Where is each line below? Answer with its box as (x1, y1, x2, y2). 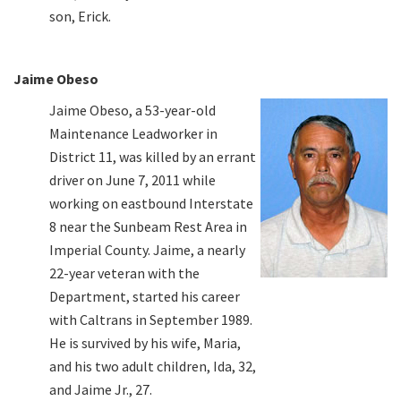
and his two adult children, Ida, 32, (49, 356, 256, 375)
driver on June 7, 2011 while (49, 170, 216, 189)
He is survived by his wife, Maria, (49, 333, 241, 352)
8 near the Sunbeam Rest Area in (49, 217, 247, 235)
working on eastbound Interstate (49, 193, 253, 212)
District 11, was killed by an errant (49, 147, 256, 166)
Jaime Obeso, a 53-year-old (49, 100, 216, 119)
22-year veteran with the (49, 263, 200, 282)
